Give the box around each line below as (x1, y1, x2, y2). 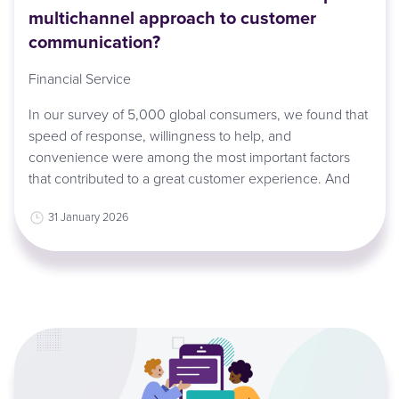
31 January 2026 (48, 208, 129, 225)
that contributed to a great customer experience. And (28, 168, 351, 189)
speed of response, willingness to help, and (28, 126, 292, 146)
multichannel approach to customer (28, 4, 317, 31)
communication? (28, 28, 161, 55)
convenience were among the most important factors (28, 147, 351, 167)
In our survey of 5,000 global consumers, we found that (28, 104, 369, 125)
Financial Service (28, 69, 132, 89)
